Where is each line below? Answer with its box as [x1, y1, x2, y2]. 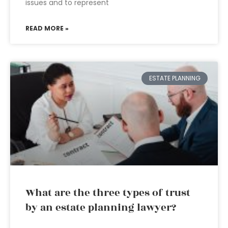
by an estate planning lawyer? [25, 200, 176, 215]
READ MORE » [25, 24, 69, 33]
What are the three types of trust [25, 185, 190, 201]
